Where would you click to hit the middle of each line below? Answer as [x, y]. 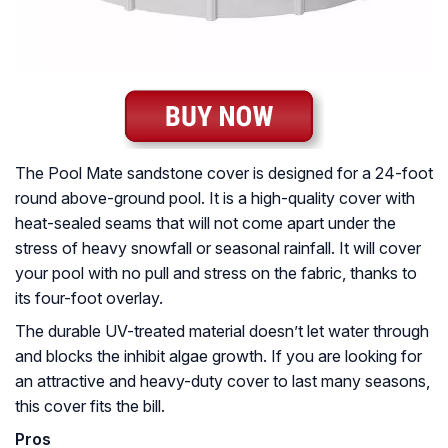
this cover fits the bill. [90, 405]
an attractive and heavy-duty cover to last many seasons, [222, 380]
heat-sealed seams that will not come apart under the [205, 222]
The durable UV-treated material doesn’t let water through [222, 330]
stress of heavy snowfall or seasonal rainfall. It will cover [218, 247]
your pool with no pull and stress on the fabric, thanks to [216, 272]
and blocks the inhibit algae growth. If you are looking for [218, 355]
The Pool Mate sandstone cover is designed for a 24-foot [224, 172]
